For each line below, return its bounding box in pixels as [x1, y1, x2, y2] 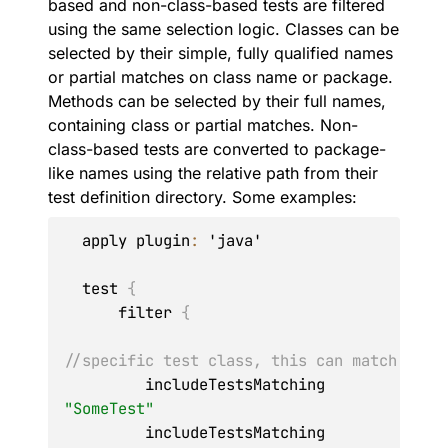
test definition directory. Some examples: [48, 187, 357, 207]
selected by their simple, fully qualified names [48, 43, 393, 63]
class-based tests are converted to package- [48, 139, 386, 159]
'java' [199, 230, 262, 251]
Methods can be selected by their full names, [48, 91, 386, 111]
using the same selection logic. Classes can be [48, 19, 399, 39]
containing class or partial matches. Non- [48, 115, 358, 135]
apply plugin [82, 230, 190, 251]
